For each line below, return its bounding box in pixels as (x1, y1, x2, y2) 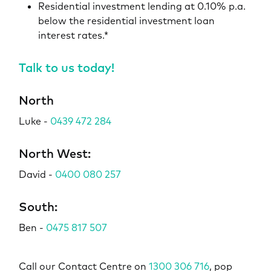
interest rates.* (38, 28, 108, 41)
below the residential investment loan (38, 14, 215, 27)
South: (18, 198, 60, 214)
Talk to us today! (18, 59, 114, 75)
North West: (18, 145, 91, 161)
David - (18, 168, 55, 180)
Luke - (18, 114, 50, 127)
